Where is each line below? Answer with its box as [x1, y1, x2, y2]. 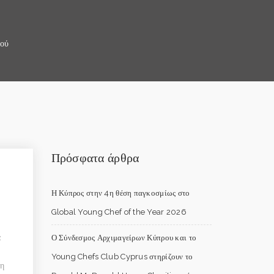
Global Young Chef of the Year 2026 [51, 207, 187, 217]
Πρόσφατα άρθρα [51, 151, 139, 165]
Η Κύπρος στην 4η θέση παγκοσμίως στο [51, 188, 190, 198]
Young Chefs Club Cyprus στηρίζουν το [51, 252, 193, 261]
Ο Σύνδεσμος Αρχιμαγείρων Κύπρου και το [51, 233, 197, 242]
